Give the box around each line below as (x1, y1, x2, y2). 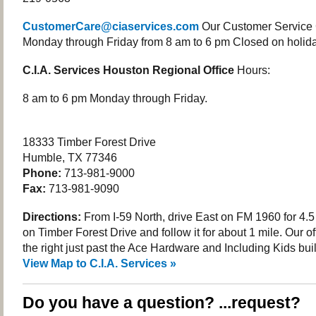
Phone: (23, 166, 61, 179)
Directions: (23, 210, 81, 223)
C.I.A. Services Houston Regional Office (23, 63, 237, 76)
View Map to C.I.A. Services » (23, 257, 176, 269)
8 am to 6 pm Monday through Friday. (23, 92, 210, 104)
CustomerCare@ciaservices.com (23, 20, 199, 32)
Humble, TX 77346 (23, 151, 117, 164)
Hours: (237, 63, 270, 76)
